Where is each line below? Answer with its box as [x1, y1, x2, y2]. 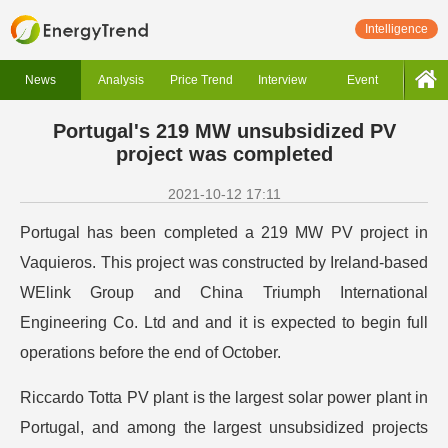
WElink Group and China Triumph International [20, 284, 428, 301]
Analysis [97, 73, 144, 87]
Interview [257, 73, 307, 87]
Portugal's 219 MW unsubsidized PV [52, 120, 396, 142]
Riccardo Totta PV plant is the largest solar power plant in [20, 389, 428, 406]
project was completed [115, 143, 333, 165]
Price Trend [170, 73, 234, 87]
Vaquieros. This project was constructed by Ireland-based [20, 254, 428, 271]
